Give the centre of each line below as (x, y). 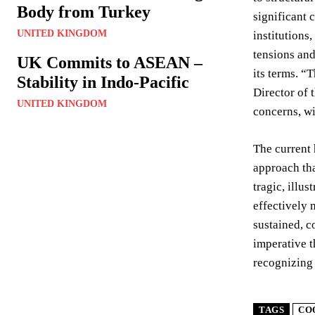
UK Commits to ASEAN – (110, 63)
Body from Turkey (84, 12)
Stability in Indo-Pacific (103, 82)
